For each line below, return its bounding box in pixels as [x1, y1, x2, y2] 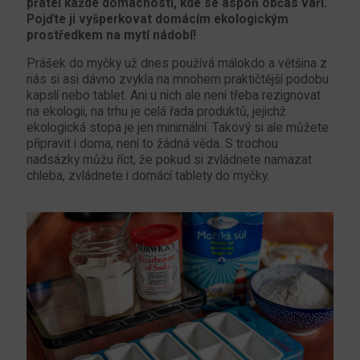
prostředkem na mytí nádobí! [27, 27, 196, 43]
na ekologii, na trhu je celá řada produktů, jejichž [27, 104, 286, 119]
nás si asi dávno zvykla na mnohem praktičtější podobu [27, 72, 329, 87]
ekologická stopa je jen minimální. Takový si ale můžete [27, 120, 329, 135]
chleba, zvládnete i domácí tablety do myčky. [27, 168, 269, 183]
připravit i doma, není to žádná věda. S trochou [27, 136, 278, 151]
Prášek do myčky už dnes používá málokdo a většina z [27, 55, 327, 71]
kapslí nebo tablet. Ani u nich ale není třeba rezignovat [27, 88, 321, 103]
